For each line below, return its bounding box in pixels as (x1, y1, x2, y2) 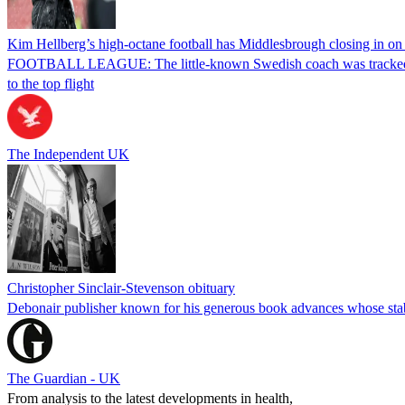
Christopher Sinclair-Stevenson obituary (7, 279, 235, 296)
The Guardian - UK (7, 370, 120, 386)
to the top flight (7, 75, 94, 91)
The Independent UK (7, 146, 129, 162)
